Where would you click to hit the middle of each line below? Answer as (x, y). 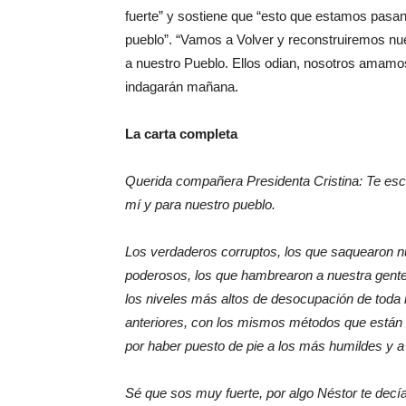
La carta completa (181, 134)
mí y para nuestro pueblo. (200, 205)
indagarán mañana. (182, 87)
